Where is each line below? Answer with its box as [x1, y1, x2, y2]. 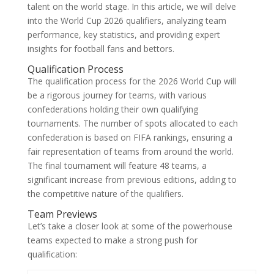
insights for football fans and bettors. [27, 43, 174, 54]
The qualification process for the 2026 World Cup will [27, 75, 236, 87]
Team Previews [27, 207, 97, 221]
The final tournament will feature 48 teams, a [27, 160, 207, 171]
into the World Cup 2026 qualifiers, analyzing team [27, 15, 226, 26]
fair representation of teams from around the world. [27, 146, 234, 157]
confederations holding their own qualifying [27, 103, 198, 115]
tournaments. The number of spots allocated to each [27, 117, 238, 129]
